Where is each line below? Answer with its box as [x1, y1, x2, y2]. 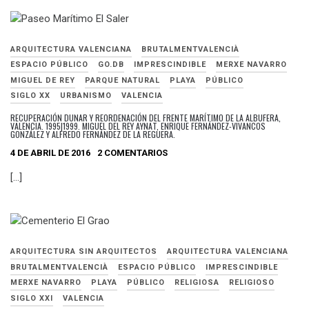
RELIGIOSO [229, 278, 275, 288]
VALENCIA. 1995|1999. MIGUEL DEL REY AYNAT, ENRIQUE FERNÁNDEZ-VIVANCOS [10, 120, 266, 132]
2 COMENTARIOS [97, 147, 168, 158]
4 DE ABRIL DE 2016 [10, 147, 90, 158]
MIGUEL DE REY [10, 75, 75, 85]
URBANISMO [60, 91, 112, 101]
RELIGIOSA [175, 278, 219, 288]
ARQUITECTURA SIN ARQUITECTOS [10, 247, 157, 257]
